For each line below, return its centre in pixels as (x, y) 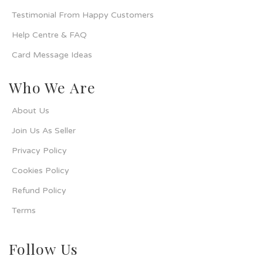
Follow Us (44, 249)
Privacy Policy (39, 151)
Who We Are (53, 87)
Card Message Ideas (52, 55)
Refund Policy (39, 191)
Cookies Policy (41, 171)
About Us (31, 111)
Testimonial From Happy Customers (83, 15)
